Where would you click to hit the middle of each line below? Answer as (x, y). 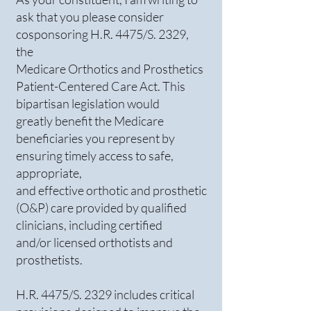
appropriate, (49, 173)
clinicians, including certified (89, 225)
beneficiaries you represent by (95, 138)
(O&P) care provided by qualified (101, 208)
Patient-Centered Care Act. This (101, 86)
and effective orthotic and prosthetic (111, 190)
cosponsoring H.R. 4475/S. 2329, (102, 34)
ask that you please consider (90, 17)
